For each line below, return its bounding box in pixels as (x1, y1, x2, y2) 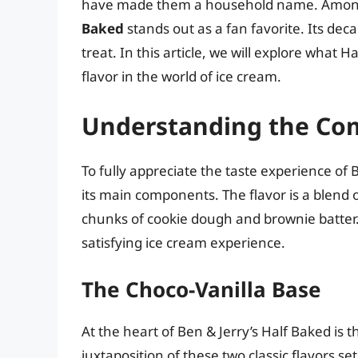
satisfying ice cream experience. (82, 233, 285, 252)
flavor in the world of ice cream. (82, 67, 281, 86)
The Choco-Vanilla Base (82, 275, 321, 304)
